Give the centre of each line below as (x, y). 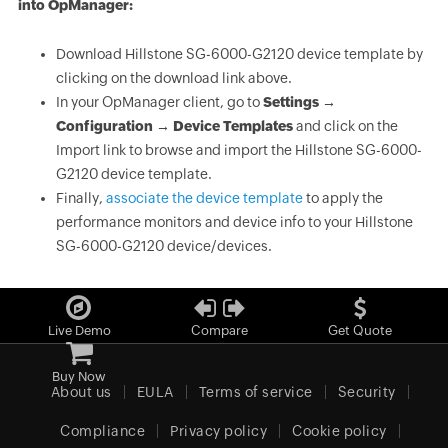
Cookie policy (339, 431)
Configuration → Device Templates (174, 126)
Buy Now (79, 376)
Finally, (80, 198)
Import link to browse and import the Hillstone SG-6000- (238, 150)
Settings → (299, 102)
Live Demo (79, 330)
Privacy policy (219, 431)
